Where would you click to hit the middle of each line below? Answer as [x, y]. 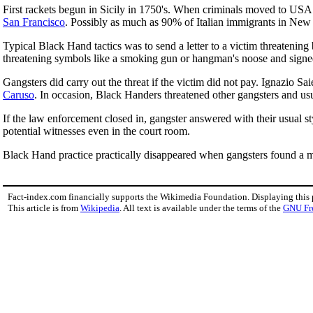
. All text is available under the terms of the [201, 208]
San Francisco [34, 22]
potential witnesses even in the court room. [96, 131]
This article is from [44, 208]
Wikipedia [100, 208]
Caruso [19, 94]
